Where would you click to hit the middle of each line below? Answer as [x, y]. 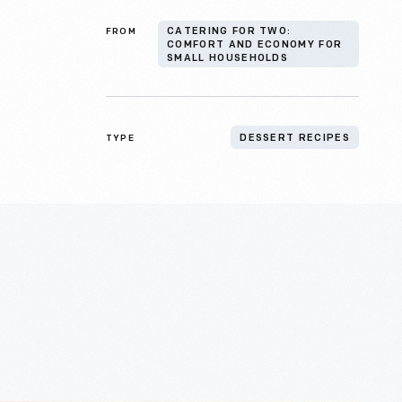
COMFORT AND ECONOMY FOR [255, 45]
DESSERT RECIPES [295, 139]
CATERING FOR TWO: [229, 32]
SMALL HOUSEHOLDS [228, 59]
